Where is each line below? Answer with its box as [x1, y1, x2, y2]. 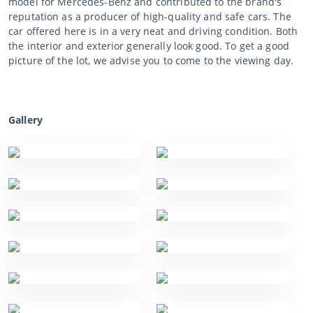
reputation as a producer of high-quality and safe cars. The [8, 9, 291, 23]
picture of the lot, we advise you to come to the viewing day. [8, 53, 294, 67]
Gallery [8, 112, 43, 126]
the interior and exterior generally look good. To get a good [8, 38, 289, 52]
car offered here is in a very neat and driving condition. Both [8, 24, 298, 38]
